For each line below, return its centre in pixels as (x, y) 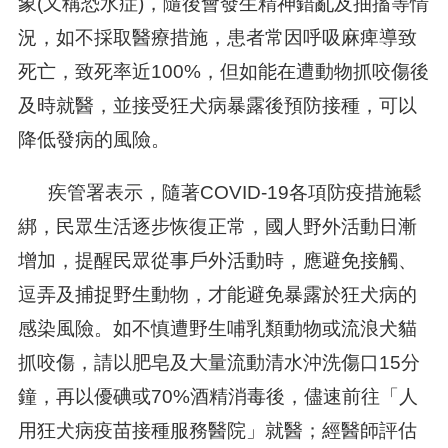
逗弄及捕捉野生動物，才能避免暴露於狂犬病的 (217, 295)
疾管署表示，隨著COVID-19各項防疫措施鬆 (219, 193)
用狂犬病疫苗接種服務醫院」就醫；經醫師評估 (217, 431)
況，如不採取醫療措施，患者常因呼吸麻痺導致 (217, 38)
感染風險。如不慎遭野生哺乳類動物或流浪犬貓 (217, 329)
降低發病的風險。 (93, 140)
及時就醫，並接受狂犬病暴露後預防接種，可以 (217, 106)
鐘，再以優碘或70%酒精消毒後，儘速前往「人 (217, 397)
